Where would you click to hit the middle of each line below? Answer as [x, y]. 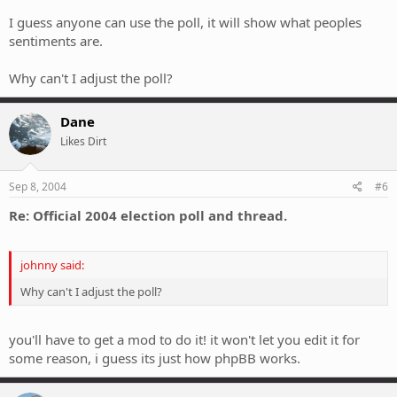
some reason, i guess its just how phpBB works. [155, 358]
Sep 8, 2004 [38, 187]
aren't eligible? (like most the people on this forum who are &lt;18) [194, 14]
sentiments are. [56, 40]
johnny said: [52, 265]
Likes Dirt [83, 141]
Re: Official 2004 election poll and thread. [148, 216]
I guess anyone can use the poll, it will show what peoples [185, 22]
